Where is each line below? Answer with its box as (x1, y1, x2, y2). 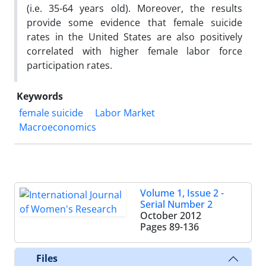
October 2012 (140, 208, 201, 222)
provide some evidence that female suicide (27, 15, 242, 29)
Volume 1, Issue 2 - (140, 186, 224, 199)
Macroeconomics (19, 120, 96, 134)
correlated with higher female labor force (27, 44, 242, 58)
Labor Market (95, 106, 155, 119)
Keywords (17, 89, 63, 103)
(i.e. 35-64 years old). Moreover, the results (27, 1, 242, 15)
